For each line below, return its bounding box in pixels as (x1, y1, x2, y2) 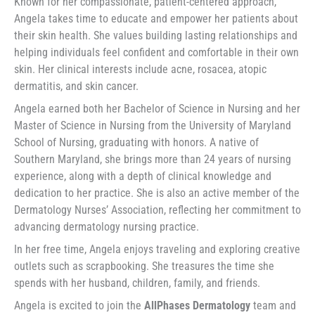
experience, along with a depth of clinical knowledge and (14, 169, 271, 183)
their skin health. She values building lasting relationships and (14, 28, 297, 42)
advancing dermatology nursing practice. (14, 219, 199, 233)
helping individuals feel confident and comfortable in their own (14, 45, 299, 59)
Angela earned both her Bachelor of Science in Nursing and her (14, 101, 300, 115)
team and (250, 298, 296, 312)
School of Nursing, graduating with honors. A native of (14, 135, 259, 149)
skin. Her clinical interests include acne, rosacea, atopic (14, 62, 266, 76)
